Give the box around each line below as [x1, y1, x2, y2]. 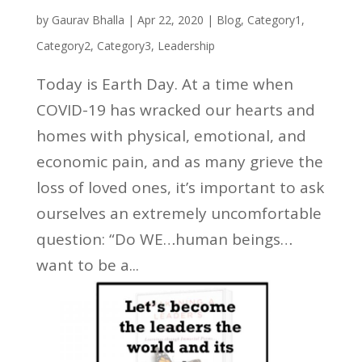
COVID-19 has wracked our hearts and [36, 99, 315, 120]
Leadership [157, 38, 215, 53]
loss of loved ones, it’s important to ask [36, 177, 324, 198]
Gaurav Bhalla [51, 12, 124, 27]
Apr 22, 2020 [137, 12, 204, 27]
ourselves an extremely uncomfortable [36, 203, 322, 224]
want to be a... [36, 255, 139, 276]
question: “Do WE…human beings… [36, 229, 293, 250]
